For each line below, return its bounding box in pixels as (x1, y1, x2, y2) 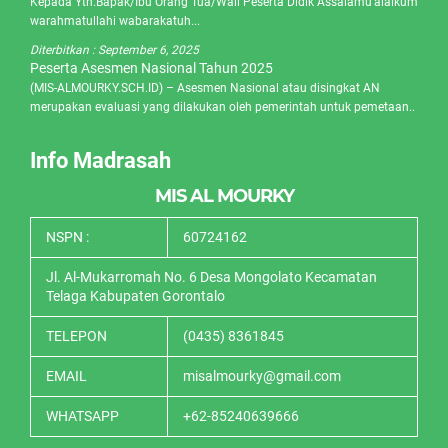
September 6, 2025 (98, 42, 199, 57)
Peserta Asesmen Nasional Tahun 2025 (30, 59, 273, 76)
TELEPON (46, 327, 107, 344)
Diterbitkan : (30, 42, 98, 57)
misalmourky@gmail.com (183, 367, 341, 384)
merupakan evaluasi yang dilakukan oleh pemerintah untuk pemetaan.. (30, 99, 415, 114)
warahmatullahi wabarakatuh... (30, 13, 200, 28)
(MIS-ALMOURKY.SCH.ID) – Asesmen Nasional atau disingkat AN (30, 80, 380, 95)
